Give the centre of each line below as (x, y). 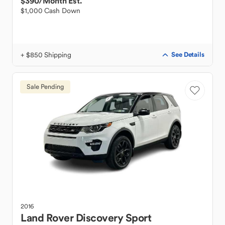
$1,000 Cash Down (50, 11)
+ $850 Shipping (46, 55)
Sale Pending (45, 87)
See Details (188, 54)
